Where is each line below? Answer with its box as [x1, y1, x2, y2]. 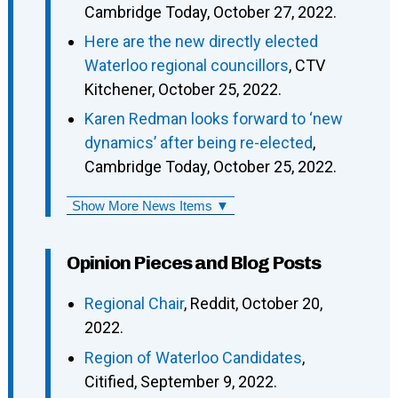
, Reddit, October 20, [183, 294, 322, 314]
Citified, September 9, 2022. [84, 371, 277, 391]
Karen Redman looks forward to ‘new [84, 109, 343, 129]
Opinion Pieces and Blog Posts [66, 251, 321, 275]
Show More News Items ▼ [71, 198, 229, 214]
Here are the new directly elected [84, 32, 318, 52]
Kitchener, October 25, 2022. [84, 80, 282, 99]
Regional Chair [84, 294, 184, 314]
